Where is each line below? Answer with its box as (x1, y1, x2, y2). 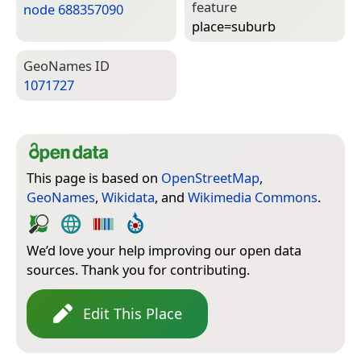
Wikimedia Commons (188, 187, 317, 206)
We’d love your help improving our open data (27, 240, 301, 259)
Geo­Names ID (23, 56, 110, 75)
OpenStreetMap (161, 168, 259, 187)
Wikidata (102, 187, 155, 206)
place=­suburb (192, 16, 276, 35)
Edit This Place (83, 303, 182, 323)
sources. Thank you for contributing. (27, 259, 250, 279)
